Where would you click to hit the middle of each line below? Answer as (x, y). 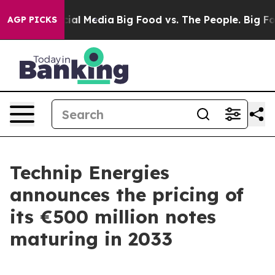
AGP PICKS (32, 20)
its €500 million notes (113, 217)
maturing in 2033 (91, 239)
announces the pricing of (127, 195)
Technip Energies (90, 172)
